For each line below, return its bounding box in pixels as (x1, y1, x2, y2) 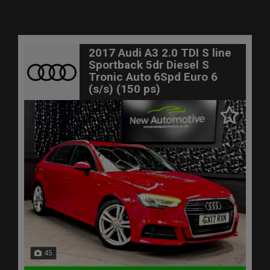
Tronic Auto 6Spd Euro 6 (89, 70, 218, 84)
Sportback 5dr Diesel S (89, 58, 209, 72)
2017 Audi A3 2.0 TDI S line (89, 46, 231, 60)
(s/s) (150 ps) (89, 82, 160, 96)
